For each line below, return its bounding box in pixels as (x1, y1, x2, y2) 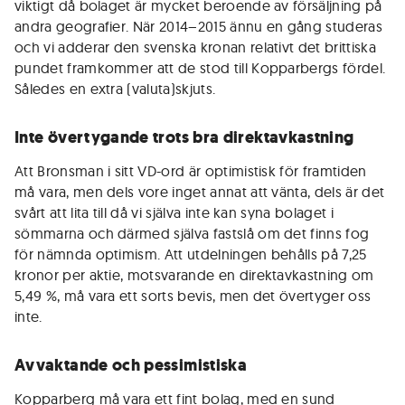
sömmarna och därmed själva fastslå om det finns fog (14, 224, 370, 242)
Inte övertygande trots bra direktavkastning (14, 127, 354, 148)
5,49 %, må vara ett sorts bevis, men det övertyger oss (14, 287, 372, 305)
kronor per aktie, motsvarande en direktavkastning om (14, 266, 374, 284)
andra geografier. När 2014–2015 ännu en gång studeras (14, 17, 382, 35)
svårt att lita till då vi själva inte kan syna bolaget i (14, 203, 334, 221)
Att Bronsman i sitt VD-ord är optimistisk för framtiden (14, 162, 367, 180)
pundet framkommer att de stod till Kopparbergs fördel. (14, 59, 386, 77)
